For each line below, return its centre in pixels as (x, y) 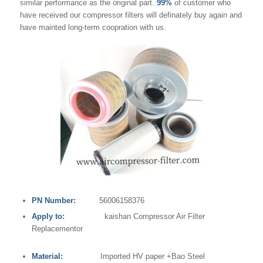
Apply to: (51, 217)
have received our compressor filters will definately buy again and (131, 15)
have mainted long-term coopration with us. (93, 27)
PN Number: (53, 201)
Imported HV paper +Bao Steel (136, 257)
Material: (49, 257)
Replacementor (57, 229)
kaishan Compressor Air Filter (138, 217)
